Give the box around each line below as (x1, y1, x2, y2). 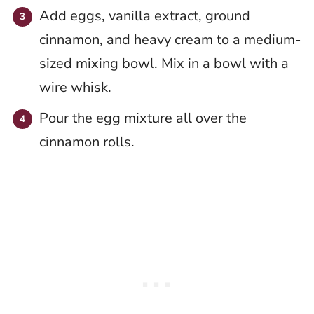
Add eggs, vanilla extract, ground (39, 6, 250, 26)
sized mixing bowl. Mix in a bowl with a (39, 54, 289, 74)
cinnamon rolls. (39, 132, 138, 152)
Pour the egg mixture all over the (39, 109, 247, 128)
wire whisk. (39, 78, 115, 97)
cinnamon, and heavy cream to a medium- (39, 30, 301, 50)
